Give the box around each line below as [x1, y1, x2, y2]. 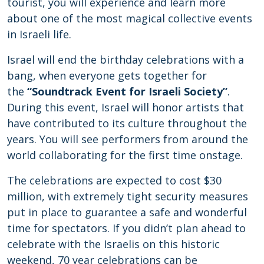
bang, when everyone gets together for [7, 68, 207, 82]
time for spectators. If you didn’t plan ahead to [7, 220, 246, 235]
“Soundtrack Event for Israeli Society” [27, 84, 227, 98]
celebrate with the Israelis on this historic [7, 236, 220, 251]
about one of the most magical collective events [7, 11, 252, 25]
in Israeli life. [7, 27, 71, 41]
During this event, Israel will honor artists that [7, 100, 244, 114]
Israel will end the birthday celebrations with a [7, 52, 244, 67]
